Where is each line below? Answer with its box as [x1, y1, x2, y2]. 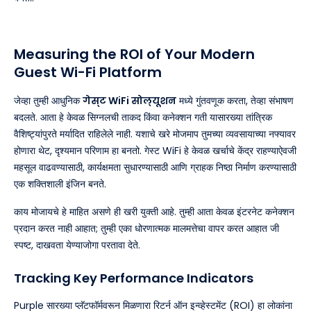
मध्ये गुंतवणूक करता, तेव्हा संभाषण [176, 94, 294, 108]
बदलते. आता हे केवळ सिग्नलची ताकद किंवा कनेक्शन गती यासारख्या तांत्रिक [14, 110, 272, 125]
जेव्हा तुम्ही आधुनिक [14, 94, 83, 108]
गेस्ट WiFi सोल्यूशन [83, 94, 176, 108]
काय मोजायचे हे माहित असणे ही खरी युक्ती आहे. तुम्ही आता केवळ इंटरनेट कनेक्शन [14, 205, 294, 219]
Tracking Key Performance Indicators [14, 269, 253, 287]
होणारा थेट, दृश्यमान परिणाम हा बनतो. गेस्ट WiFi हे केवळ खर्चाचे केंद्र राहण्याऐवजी [14, 144, 296, 158]
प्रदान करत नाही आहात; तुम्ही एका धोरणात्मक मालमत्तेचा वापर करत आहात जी [14, 221, 279, 236]
